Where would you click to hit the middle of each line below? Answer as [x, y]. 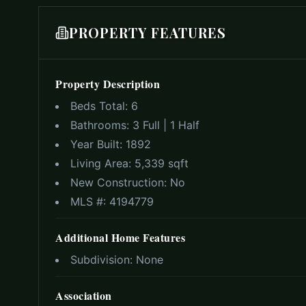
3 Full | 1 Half [166, 125]
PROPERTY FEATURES [148, 33]
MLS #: [90, 202]
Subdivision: [103, 260]
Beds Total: [101, 106]
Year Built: [98, 144]
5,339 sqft [162, 164]
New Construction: [120, 183]
